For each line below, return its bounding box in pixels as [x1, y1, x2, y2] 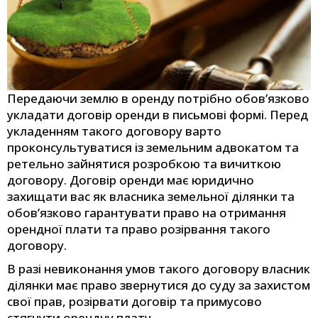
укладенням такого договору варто [7, 123, 221, 140]
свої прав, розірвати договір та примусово [7, 293, 262, 310]
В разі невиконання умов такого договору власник [7, 261, 310, 278]
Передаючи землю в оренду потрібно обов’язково [7, 90, 309, 107]
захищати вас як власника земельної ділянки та [7, 188, 295, 205]
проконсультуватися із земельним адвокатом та [7, 139, 299, 156]
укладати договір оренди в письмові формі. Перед [7, 106, 308, 124]
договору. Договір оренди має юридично [7, 172, 254, 189]
